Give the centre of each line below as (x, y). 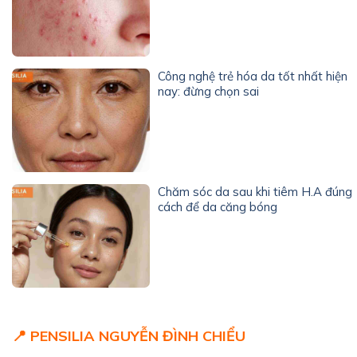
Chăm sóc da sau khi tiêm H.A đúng (255, 191)
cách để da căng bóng (218, 206)
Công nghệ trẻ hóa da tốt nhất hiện (253, 76)
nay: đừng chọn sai (209, 92)
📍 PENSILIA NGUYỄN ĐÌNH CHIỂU (129, 335)
